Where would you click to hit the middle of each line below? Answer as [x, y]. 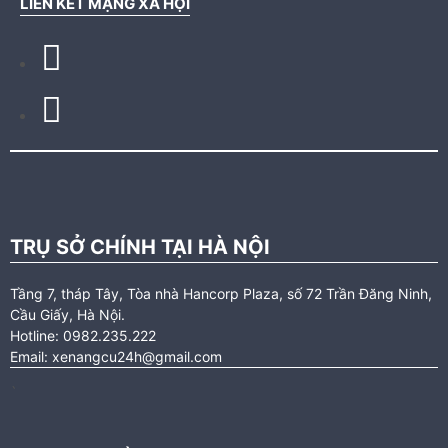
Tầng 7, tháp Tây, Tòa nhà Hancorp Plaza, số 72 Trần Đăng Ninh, [221, 293]
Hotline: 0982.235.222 [83, 335]
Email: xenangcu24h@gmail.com [116, 356]
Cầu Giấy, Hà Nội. [67, 314]
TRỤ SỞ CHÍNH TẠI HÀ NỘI [140, 246]
